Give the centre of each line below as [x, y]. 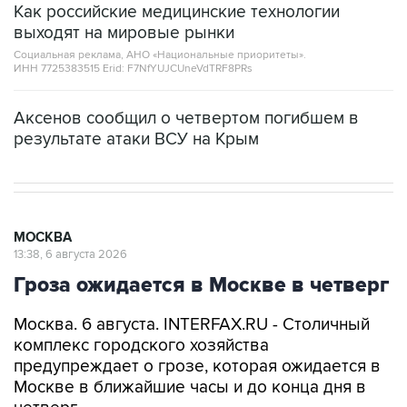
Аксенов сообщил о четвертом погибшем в [186, 118]
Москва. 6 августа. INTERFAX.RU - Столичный [192, 324]
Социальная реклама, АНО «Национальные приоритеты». [160, 55]
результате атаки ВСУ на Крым [136, 139]
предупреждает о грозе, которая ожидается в [197, 366]
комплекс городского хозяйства [141, 345]
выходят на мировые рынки [124, 33]
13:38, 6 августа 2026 [70, 254]
